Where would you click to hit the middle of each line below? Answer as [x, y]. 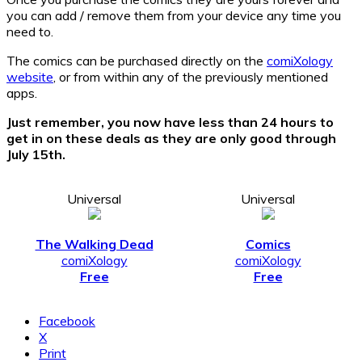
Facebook [67, 321]
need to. [30, 32]
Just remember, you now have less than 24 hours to [170, 122]
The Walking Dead [94, 244]
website [30, 77]
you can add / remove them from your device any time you [174, 16]
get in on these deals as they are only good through [171, 139]
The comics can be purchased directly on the [137, 61]
